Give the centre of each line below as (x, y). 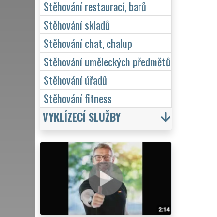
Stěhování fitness (78, 98)
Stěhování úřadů (75, 79)
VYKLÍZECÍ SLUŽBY (82, 116)
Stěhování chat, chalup (88, 43)
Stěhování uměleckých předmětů (107, 61)
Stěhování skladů (77, 24)
